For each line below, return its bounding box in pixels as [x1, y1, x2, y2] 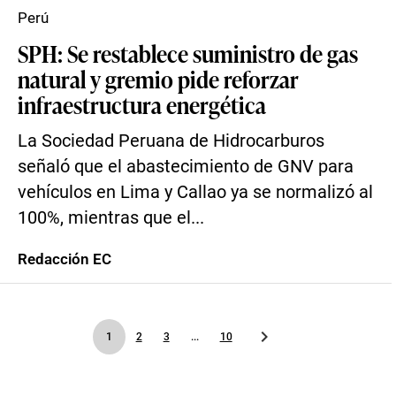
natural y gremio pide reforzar [18, 63, 299, 95]
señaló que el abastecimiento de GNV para [18, 156, 354, 177]
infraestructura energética [18, 88, 266, 120]
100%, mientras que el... [18, 208, 204, 228]
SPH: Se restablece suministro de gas [18, 37, 358, 69]
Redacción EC [18, 250, 111, 268]
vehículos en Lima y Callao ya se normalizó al [18, 182, 373, 202]
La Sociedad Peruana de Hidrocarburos [18, 131, 324, 151]
